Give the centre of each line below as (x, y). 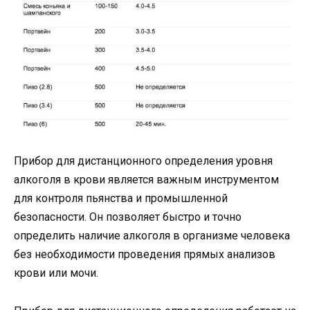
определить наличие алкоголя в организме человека (152, 236)
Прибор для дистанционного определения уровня (143, 161)
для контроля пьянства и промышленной (121, 199)
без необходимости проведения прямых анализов (145, 255)
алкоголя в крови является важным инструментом (146, 180)
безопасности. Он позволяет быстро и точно (128, 217)
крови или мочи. (56, 273)
